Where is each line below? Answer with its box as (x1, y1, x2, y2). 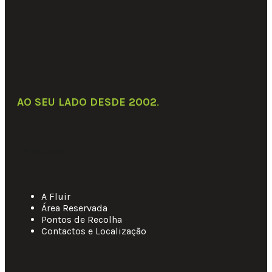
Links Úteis (17, 144, 66, 156)
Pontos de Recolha (41, 213, 122, 225)
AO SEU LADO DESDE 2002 (17, 95, 157, 109)
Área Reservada (41, 202, 107, 214)
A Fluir (41, 190, 70, 202)
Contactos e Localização (41, 225, 146, 237)
